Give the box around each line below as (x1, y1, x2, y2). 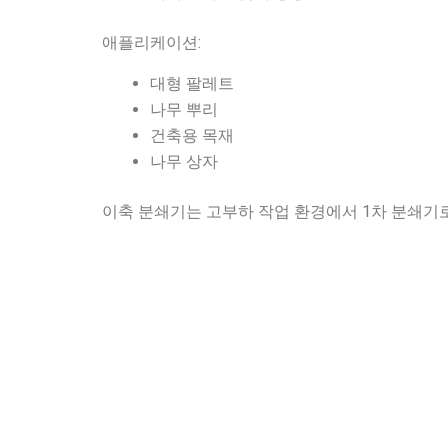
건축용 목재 (150, 125, 234, 145)
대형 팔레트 (150, 73, 234, 93)
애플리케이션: (102, 32, 201, 52)
